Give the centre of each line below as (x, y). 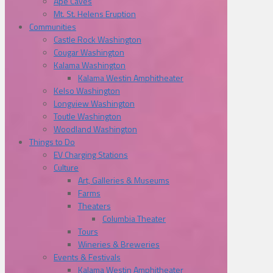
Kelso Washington (87, 91)
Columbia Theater (134, 219)
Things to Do (52, 142)
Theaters (94, 206)
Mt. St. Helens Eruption (95, 14)
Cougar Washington (89, 52)
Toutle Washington (87, 116)
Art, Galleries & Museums (124, 180)
